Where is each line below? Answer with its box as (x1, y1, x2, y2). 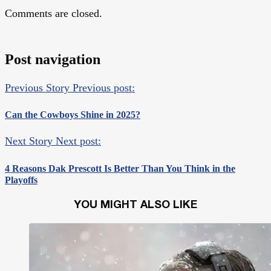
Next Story (5, 135, 53, 148)
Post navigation (5, 51, 100, 67)
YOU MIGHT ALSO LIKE (74, 200, 197, 211)
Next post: (56, 135, 101, 148)
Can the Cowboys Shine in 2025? (5, 109, 140, 120)
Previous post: (73, 81, 135, 94)
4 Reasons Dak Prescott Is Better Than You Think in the (5, 163, 235, 174)
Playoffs (5, 174, 38, 185)
